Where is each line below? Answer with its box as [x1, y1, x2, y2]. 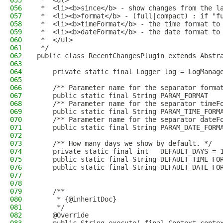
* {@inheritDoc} [37, 195, 116, 203]
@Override [37, 211, 89, 219]
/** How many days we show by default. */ [37, 139, 212, 147]
